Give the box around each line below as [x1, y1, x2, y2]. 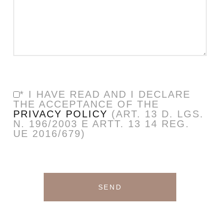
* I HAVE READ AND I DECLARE [19, 89, 191, 100]
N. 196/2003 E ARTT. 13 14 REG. [13, 118, 190, 130]
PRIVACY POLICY [13, 109, 108, 120]
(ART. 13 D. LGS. [107, 109, 204, 120]
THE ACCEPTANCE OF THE [13, 99, 159, 110]
